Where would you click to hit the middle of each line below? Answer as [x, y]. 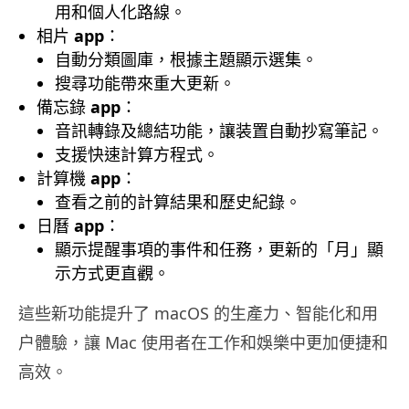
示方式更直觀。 [112, 273]
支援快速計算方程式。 [137, 155]
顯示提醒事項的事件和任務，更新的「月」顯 [219, 250]
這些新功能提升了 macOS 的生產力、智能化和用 [198, 314]
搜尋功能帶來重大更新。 [145, 84]
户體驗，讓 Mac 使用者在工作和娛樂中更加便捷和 [203, 343]
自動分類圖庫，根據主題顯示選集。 [186, 60]
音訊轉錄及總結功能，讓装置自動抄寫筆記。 [219, 131]
